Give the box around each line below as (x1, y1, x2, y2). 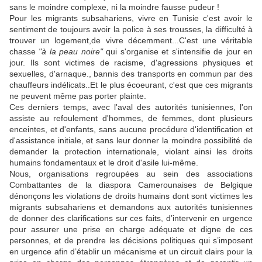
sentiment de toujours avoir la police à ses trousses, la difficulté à (9, 25, 253, 35)
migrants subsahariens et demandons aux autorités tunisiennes (9, 202, 253, 212)
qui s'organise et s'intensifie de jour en (106, 47, 253, 57)
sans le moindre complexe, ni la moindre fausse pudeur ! (9, 2, 219, 12)
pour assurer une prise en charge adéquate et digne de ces (9, 225, 253, 235)
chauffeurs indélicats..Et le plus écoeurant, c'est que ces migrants (9, 80, 253, 90)
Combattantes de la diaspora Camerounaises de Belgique (9, 180, 253, 190)
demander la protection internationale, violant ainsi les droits (9, 147, 253, 157)
